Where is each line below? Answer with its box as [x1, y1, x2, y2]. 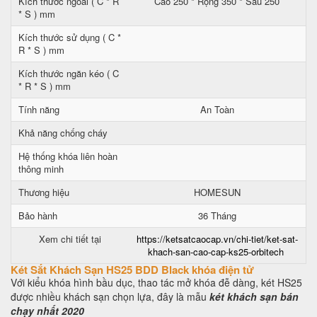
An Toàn [200, 103, 234, 116]
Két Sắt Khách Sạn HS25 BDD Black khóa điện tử [11, 262, 254, 277]
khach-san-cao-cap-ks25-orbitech [147, 245, 284, 258]
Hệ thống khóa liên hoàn [18, 149, 117, 163]
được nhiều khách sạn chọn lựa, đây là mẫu [11, 289, 209, 304]
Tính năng [18, 103, 59, 116]
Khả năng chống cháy [18, 126, 108, 139]
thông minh [18, 162, 64, 175]
